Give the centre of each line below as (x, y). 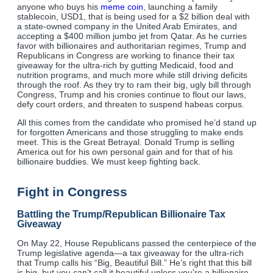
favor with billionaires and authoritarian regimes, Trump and (132, 45)
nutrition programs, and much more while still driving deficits (132, 75)
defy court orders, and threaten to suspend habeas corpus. (131, 104)
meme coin (122, 6)
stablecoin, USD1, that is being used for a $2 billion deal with (133, 16)
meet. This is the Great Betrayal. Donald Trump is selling (126, 142)
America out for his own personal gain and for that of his (125, 151)
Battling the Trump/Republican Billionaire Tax (121, 214)
